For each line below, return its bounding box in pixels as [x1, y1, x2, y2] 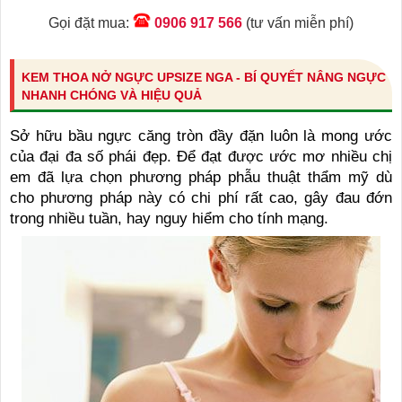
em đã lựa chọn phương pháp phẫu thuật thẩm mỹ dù [10, 168, 392, 186]
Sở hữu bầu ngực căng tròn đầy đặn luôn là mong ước [10, 127, 392, 144]
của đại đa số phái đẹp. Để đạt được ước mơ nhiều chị [10, 147, 392, 165]
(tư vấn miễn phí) [242, 14, 354, 31]
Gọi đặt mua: [48, 14, 133, 31]
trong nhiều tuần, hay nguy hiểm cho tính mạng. [10, 209, 328, 227]
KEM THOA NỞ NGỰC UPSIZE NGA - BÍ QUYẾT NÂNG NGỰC [22, 69, 386, 84]
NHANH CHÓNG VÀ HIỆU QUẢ [22, 87, 202, 102]
